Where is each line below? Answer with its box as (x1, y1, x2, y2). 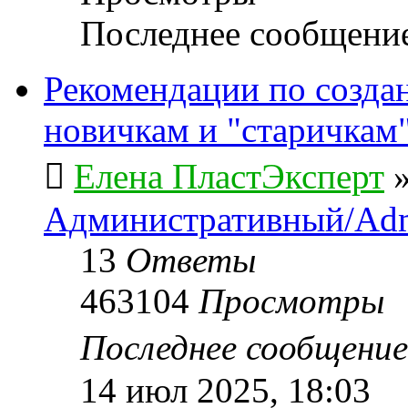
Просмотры (199, 280, 384, 321)
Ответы (126, 240, 256, 280)
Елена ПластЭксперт (74, 156, 384, 196)
